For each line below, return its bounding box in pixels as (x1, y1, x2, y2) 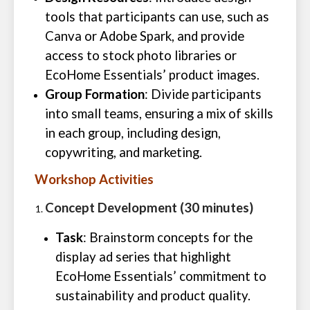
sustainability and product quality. (55, 288, 250, 303)
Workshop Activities (35, 172, 154, 187)
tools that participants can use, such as (45, 9, 269, 24)
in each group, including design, (45, 125, 221, 140)
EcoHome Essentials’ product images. (45, 67, 259, 82)
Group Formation (45, 86, 145, 102)
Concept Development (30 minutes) (45, 200, 253, 215)
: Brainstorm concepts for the (83, 230, 253, 245)
